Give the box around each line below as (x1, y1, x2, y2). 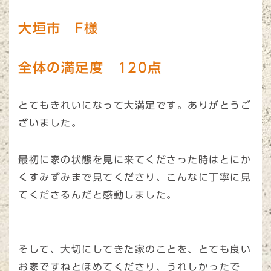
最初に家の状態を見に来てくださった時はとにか (18, 155, 251, 165)
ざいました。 (18, 118, 82, 128)
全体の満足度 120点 (18, 60, 162, 75)
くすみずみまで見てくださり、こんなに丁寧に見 (18, 172, 251, 183)
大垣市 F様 (18, 21, 98, 36)
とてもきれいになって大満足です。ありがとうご (18, 100, 251, 111)
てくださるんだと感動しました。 (18, 190, 177, 200)
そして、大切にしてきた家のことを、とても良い (18, 244, 251, 255)
